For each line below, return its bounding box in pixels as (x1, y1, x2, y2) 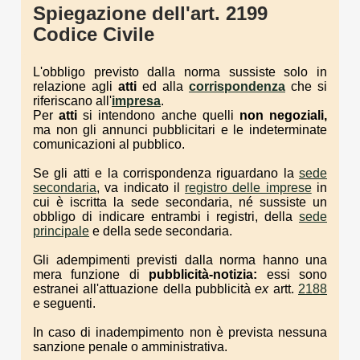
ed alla (137, 79, 189, 93)
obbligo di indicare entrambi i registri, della (33, 209, 299, 223)
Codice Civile (33, 22, 154, 45)
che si (285, 79, 327, 93)
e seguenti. (33, 296, 96, 310)
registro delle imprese (185, 180, 312, 194)
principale (33, 223, 89, 238)
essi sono (266, 267, 328, 281)
